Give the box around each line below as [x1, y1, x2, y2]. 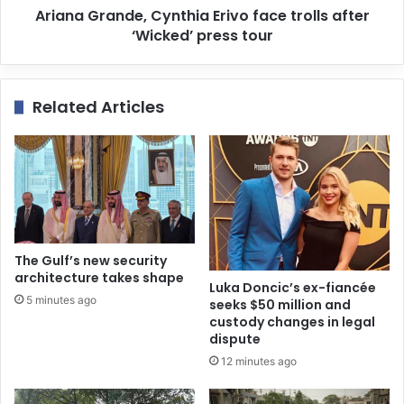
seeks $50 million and [209, 296, 351, 315]
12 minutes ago [221, 354, 297, 369]
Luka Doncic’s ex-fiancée [209, 279, 376, 298]
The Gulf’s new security [14, 252, 167, 271]
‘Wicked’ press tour [131, 25, 273, 47]
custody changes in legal [209, 313, 375, 332]
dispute [209, 330, 261, 349]
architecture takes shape [14, 269, 184, 288]
